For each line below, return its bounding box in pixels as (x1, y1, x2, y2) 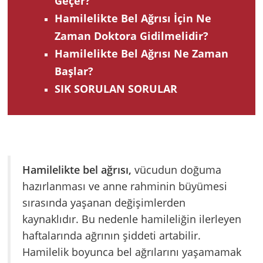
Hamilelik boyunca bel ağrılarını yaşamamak (22, 245, 241, 259)
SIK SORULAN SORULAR (55, 82, 177, 96)
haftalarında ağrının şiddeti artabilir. (22, 228, 201, 243)
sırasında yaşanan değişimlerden (22, 195, 186, 210)
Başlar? (55, 64, 93, 79)
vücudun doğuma (131, 163, 221, 177)
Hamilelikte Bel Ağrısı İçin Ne (55, 11, 211, 26)
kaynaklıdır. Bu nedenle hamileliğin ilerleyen (22, 212, 241, 227)
